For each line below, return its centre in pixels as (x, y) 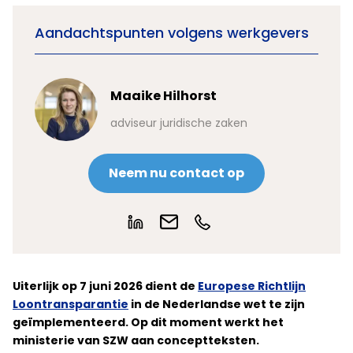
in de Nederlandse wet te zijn (217, 304)
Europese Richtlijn (252, 286)
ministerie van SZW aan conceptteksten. (136, 340)
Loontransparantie (71, 304)
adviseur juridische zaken (179, 123)
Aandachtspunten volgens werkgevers (172, 33)
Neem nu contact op (176, 173)
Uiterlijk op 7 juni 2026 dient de (105, 286)
